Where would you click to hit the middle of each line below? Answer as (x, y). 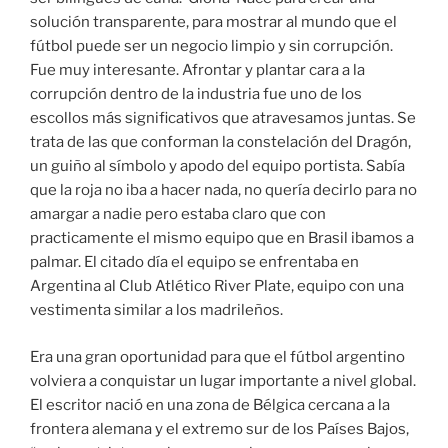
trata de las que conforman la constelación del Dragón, (220, 142)
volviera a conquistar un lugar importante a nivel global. (223, 380)
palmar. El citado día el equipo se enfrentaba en (194, 262)
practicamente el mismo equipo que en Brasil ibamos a (222, 238)
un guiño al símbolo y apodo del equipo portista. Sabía (217, 166)
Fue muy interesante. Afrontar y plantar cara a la (197, 70)
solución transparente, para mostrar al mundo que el (213, 22)
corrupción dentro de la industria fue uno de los (196, 94)
